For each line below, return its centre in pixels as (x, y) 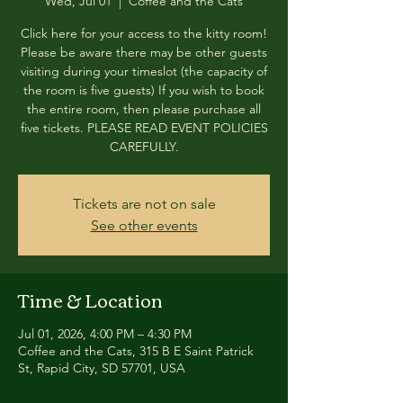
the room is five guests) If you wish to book (144, 90)
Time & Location (90, 299)
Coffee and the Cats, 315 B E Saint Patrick (136, 351)
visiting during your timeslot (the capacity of (144, 71)
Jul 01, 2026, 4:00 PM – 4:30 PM (105, 334)
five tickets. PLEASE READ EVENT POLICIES (144, 128)
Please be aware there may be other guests (144, 52)
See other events (144, 225)
